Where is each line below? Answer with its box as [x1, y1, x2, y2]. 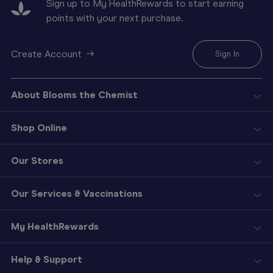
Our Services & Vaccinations [11, 188, 143, 199]
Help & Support [11, 253, 82, 265]
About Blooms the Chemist [11, 89, 138, 101]
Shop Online [11, 122, 67, 133]
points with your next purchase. [46, 12, 183, 24]
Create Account [11, 48, 82, 60]
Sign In [215, 49, 239, 58]
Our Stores [11, 155, 63, 166]
